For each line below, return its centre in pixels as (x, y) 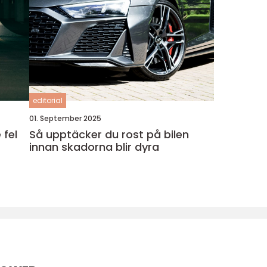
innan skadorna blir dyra (94, 147)
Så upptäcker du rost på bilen (109, 134)
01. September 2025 (65, 118)
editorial (47, 100)
